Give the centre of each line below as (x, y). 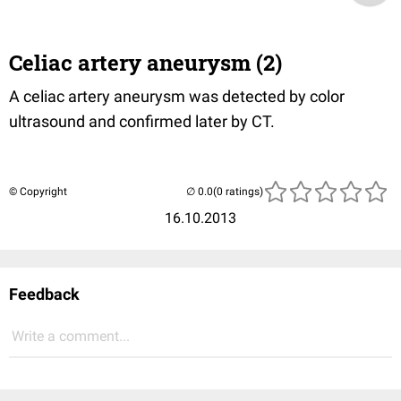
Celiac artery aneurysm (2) (145, 63)
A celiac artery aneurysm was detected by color (177, 96)
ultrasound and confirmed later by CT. (142, 121)
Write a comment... (71, 336)
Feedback (44, 294)
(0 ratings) (238, 192)
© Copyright (38, 192)
